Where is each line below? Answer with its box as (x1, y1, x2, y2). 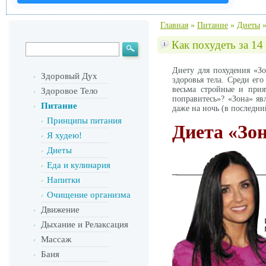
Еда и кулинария (47, 160, 110, 170)
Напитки (47, 175, 80, 185)
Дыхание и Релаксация (41, 220, 128, 229)
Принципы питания (47, 116, 122, 125)
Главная (160, 21, 188, 30)
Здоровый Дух (41, 71, 97, 81)
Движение (41, 205, 80, 214)
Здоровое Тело (41, 86, 98, 96)
